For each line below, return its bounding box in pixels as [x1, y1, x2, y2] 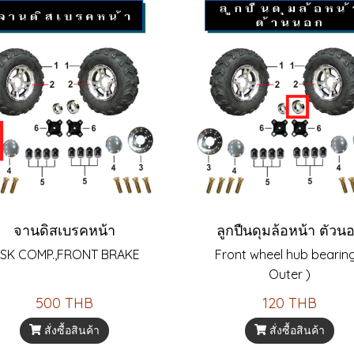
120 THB [262, 293, 317, 312]
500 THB [36, 293, 93, 312]
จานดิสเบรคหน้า [13, 220, 115, 239]
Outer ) [269, 265, 311, 282]
